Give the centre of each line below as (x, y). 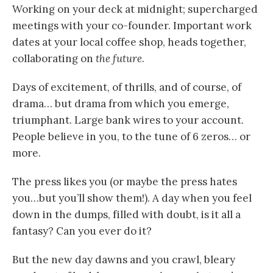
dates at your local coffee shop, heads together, (129, 42)
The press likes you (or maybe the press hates (125, 182)
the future (119, 59)
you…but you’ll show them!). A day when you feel (132, 198)
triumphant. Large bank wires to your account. (128, 120)
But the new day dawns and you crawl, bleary (124, 260)
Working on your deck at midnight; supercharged (135, 9)
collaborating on (54, 59)
